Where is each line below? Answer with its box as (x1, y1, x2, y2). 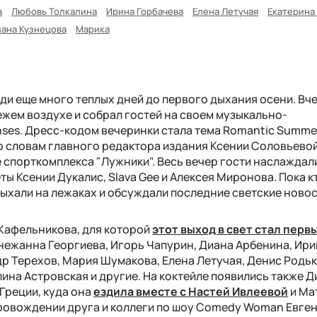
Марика (76, 22, 110, 35)
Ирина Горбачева (106, 4, 184, 18)
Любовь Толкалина (11, 4, 98, 18)
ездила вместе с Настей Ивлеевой (93, 283, 289, 299)
